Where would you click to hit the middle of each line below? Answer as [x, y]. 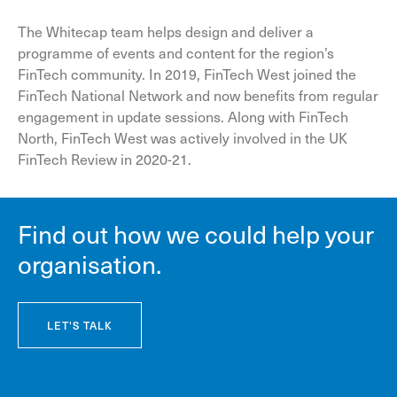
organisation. [90, 263]
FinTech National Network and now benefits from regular [198, 94]
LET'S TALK [80, 325]
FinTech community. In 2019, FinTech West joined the [187, 73]
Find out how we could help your [196, 233]
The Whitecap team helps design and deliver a [166, 31]
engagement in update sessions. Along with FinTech [183, 116]
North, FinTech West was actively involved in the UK [183, 137]
